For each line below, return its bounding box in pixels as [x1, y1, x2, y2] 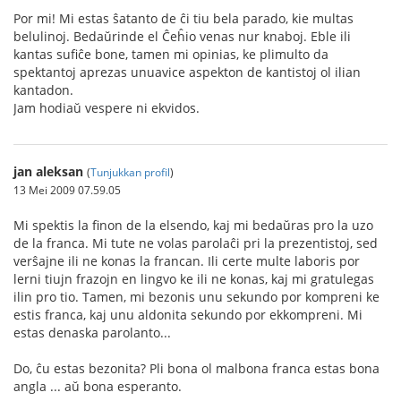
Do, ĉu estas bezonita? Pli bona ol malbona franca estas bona [13, 359, 380, 377]
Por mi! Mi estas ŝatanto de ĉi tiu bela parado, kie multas [13, 9, 354, 27]
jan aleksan [13, 162, 83, 180]
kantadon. [13, 81, 73, 98]
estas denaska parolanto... [13, 323, 171, 341]
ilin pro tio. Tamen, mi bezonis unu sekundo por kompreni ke [13, 287, 380, 305]
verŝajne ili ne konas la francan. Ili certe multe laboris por [13, 252, 360, 269]
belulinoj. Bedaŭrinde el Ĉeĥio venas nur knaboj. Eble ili [13, 27, 351, 45]
